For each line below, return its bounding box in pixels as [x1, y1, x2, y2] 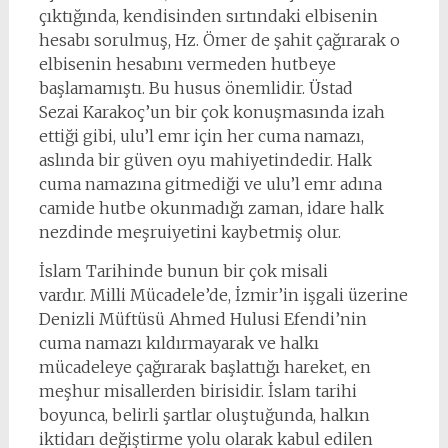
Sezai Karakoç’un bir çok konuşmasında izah [38, 102, 385, 122]
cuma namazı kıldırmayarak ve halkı [38, 333, 319, 353]
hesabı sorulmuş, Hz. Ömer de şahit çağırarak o [38, 30, 400, 50]
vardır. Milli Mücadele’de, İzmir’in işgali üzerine [38, 285, 408, 305]
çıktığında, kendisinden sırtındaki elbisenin [38, 6, 378, 26]
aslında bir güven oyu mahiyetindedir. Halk [38, 150, 372, 170]
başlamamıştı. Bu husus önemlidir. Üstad [38, 78, 353, 98]
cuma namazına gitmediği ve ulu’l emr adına [38, 174, 382, 194]
